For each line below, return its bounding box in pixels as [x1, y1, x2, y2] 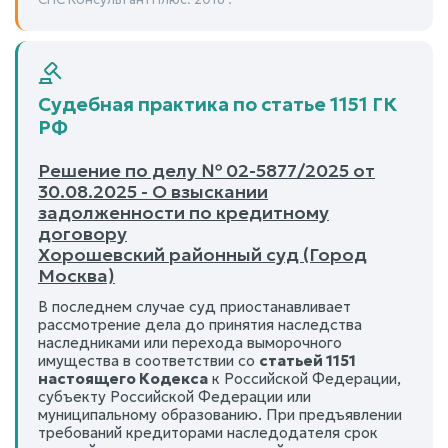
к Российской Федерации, [208, 368, 401, 388]
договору [38, 221, 127, 245]
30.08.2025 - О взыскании [38, 179, 268, 203]
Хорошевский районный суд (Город [38, 242, 367, 266]
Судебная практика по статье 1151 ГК [38, 91, 397, 116]
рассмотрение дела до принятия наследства [38, 314, 362, 334]
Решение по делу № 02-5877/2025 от [38, 158, 375, 182]
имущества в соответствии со [38, 350, 259, 370]
